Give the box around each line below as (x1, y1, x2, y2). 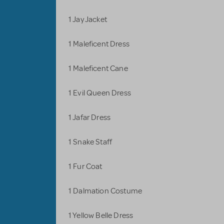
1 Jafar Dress (68, 112, 112, 123)
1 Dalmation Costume (68, 186, 144, 196)
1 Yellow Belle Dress (68, 210, 135, 221)
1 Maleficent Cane (68, 63, 129, 74)
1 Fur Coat (68, 161, 104, 172)
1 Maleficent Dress (68, 39, 131, 49)
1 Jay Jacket (68, 14, 107, 25)
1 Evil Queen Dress (68, 88, 133, 98)
